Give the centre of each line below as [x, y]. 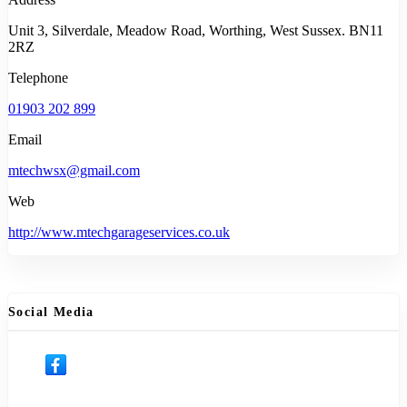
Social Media [51, 312]
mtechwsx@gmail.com [74, 171]
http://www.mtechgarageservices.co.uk [119, 233]
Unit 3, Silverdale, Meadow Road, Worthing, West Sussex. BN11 [196, 31]
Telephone [38, 78]
